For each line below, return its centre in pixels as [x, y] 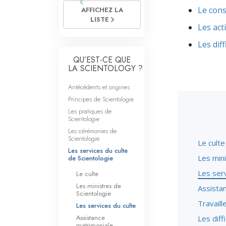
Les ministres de [99, 186]
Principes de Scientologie [101, 99]
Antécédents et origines [99, 87]
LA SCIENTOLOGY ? [105, 68]
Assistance [91, 218]
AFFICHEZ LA [102, 10]
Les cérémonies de [92, 131]
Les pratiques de [90, 111]
